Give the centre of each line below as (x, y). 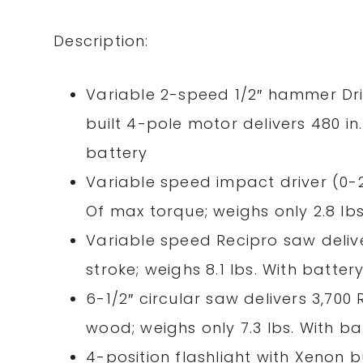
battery (117, 153)
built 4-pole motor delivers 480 (216, 124)
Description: (101, 41)
